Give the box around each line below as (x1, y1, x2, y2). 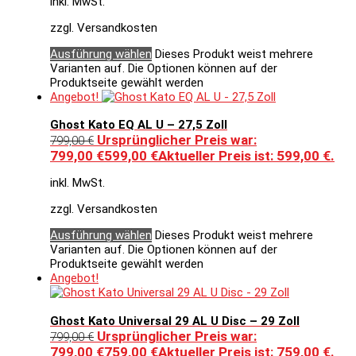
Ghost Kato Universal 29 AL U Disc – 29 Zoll (50, 313, 300, 328)
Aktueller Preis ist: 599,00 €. (158, 148, 335, 164)
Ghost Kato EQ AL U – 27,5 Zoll (50, 118, 227, 133)
